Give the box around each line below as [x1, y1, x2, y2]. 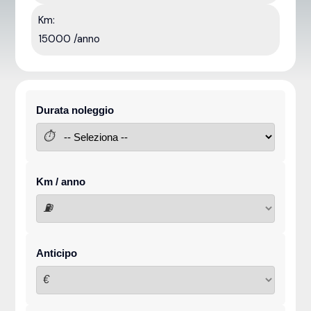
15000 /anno [38, 31, 101, 46]
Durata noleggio [36, 103, 115, 116]
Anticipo [36, 246, 78, 259]
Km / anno [36, 175, 86, 187]
